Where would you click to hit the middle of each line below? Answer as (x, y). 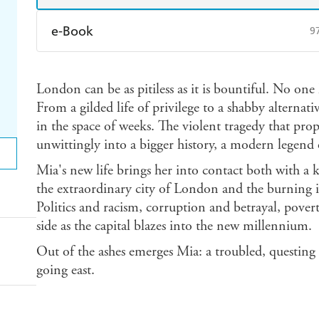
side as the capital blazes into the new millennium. (174, 226)
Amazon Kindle (104, 67)
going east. (65, 271)
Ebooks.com (96, 98)
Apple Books (218, 67)
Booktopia (213, 98)
